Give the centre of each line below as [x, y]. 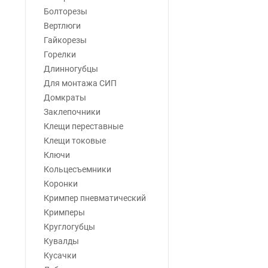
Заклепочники [72, 112]
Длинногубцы [71, 69]
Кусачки [60, 255]
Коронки [61, 184]
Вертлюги [62, 26]
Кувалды [61, 241]
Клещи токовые [75, 141]
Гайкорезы [65, 40]
